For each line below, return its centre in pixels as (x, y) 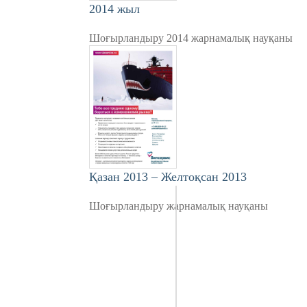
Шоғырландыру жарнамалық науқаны (179, 206)
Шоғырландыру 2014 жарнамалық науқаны (191, 38)
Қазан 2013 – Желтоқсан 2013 (168, 177)
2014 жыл (114, 9)
